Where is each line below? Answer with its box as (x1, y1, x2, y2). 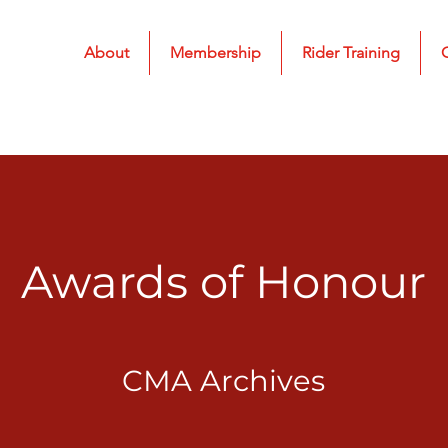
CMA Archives (122, 362, 325, 398)
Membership (169, 43, 261, 62)
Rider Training (301, 43, 400, 62)
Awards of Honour (21, 253, 426, 309)
